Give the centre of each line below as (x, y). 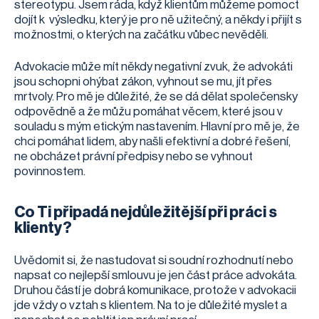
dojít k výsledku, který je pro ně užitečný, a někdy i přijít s (158, 19)
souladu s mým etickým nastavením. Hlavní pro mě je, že (157, 126)
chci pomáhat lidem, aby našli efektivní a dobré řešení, (152, 141)
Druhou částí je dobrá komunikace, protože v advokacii (155, 290)
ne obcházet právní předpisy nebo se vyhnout (134, 156)
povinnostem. (51, 171)
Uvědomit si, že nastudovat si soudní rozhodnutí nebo (154, 260)
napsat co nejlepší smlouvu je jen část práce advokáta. (156, 275)
